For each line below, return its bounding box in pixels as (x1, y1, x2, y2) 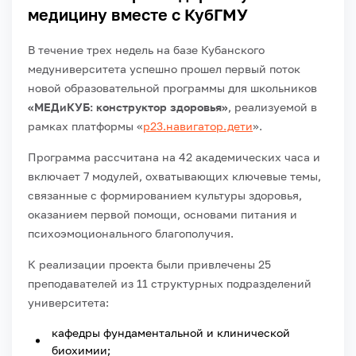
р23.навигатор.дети (143, 118, 253, 133)
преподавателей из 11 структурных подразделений (28, 276, 311, 290)
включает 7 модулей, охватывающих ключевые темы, (28, 168, 321, 183)
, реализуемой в (228, 99, 317, 114)
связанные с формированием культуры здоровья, (28, 188, 302, 202)
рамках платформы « (28, 118, 143, 133)
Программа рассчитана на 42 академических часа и (28, 149, 320, 164)
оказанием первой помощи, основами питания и (28, 207, 297, 221)
